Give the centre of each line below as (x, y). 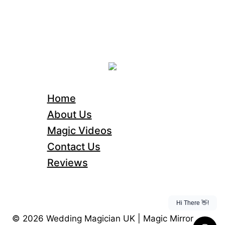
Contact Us (74, 146)
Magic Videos (79, 130)
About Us (69, 114)
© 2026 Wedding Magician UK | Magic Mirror (103, 218)
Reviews (67, 162)
